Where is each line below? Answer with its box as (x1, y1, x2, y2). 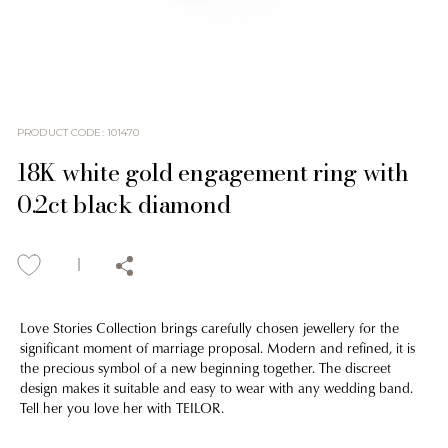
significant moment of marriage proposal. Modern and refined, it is (20, 337, 415, 357)
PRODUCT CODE (17, 126, 102, 140)
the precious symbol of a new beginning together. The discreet (20, 357, 391, 377)
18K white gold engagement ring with (17, 154, 409, 192)
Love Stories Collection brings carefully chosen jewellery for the (20, 317, 399, 337)
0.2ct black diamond (17, 186, 231, 224)
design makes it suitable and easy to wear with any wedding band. (20, 377, 413, 397)
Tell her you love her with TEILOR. (20, 397, 224, 417)
